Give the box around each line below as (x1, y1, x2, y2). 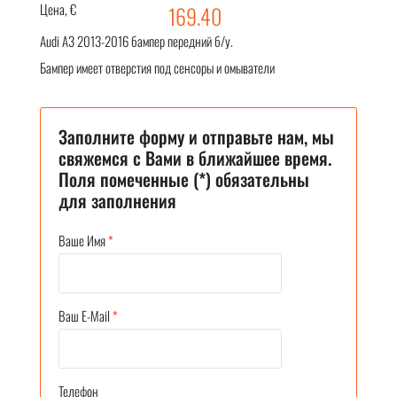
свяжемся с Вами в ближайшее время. (58, 144, 331, 171)
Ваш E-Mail (58, 305, 110, 325)
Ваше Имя (58, 230, 105, 250)
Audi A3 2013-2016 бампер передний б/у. (40, 30, 233, 51)
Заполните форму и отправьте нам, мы (58, 122, 334, 150)
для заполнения (58, 186, 176, 214)
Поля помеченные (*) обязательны (58, 165, 309, 192)
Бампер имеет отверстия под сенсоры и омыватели (40, 57, 275, 77)
